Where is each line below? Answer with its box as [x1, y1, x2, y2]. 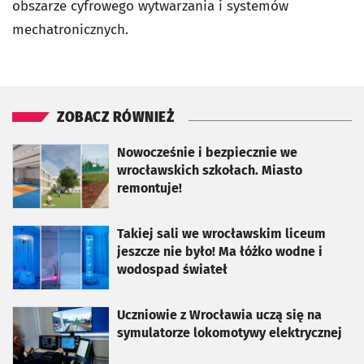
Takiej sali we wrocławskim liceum [117, 226, 326, 242]
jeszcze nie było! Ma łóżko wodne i [117, 244, 323, 260]
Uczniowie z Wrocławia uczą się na [117, 307, 322, 323]
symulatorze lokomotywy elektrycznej [117, 325, 342, 341]
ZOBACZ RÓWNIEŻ [57, 109, 174, 127]
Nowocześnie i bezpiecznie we [117, 145, 297, 161]
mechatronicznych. [12, 21, 128, 39]
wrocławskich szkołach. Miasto [117, 162, 302, 179]
